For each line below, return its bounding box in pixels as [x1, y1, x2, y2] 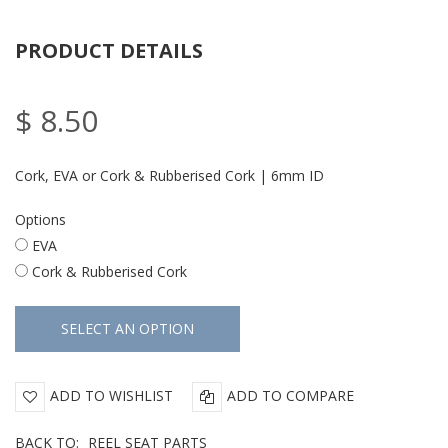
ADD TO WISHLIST [50, 385, 173, 405]
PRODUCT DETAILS [15, 37, 203, 64]
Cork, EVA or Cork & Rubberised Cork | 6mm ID [15, 166, 324, 185]
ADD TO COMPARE [227, 385, 354, 405]
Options [15, 210, 66, 229]
